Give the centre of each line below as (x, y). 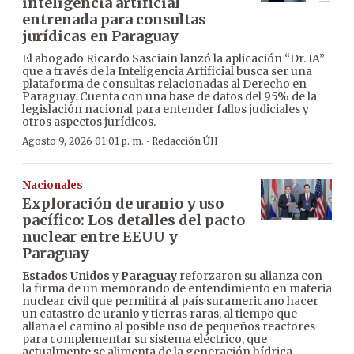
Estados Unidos (66, 276)
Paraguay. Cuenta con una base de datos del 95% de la (169, 97)
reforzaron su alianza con (250, 276)
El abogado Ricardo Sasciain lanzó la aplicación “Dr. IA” (173, 59)
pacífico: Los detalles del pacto (134, 220)
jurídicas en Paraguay (100, 36)
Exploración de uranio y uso (123, 204)
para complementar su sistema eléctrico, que (145, 339)
